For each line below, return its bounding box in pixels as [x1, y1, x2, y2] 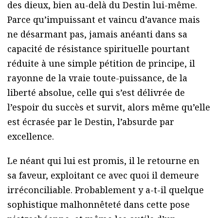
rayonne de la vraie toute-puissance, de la [7, 72, 187, 84]
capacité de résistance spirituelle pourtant [7, 42, 190, 54]
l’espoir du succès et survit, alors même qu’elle [7, 101, 210, 113]
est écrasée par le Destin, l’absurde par [7, 115, 174, 127]
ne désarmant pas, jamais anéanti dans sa [7, 28, 187, 40]
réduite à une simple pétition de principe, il [7, 57, 195, 69]
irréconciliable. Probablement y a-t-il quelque [7, 183, 204, 196]
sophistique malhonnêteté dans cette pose [7, 198, 190, 210]
